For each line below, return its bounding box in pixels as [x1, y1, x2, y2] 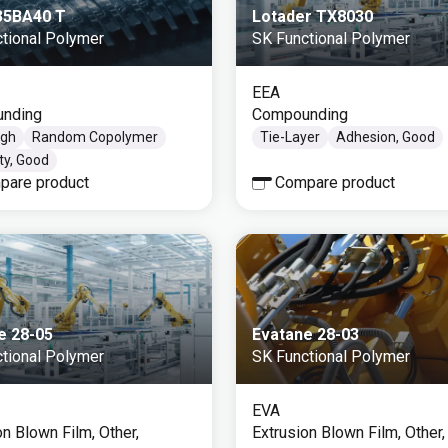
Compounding [252, 105, 348, 124]
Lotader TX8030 [252, 7, 373, 26]
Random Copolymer [32, 129, 158, 145]
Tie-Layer [260, 129, 320, 145]
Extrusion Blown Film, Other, [252, 423, 445, 442]
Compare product [275, 173, 395, 192]
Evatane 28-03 [252, 325, 359, 344]
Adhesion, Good [336, 129, 435, 145]
